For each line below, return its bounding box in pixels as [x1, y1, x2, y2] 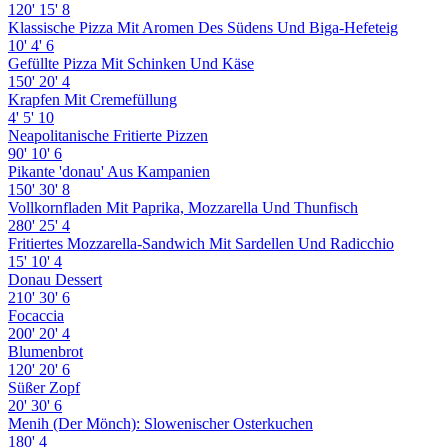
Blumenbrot [8, 342, 83, 360]
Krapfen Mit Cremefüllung [8, 90, 177, 108]
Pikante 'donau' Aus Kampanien [8, 162, 210, 180]
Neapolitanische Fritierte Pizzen [8, 126, 208, 144]
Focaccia [8, 306, 64, 324]
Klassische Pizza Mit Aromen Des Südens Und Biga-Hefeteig [8, 18, 398, 36]
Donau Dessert [8, 270, 102, 288]
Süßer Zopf [8, 378, 80, 396]
